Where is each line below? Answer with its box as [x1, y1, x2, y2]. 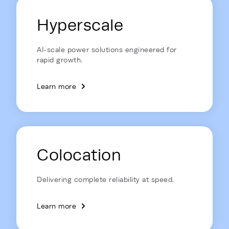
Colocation [37, 146, 121, 164]
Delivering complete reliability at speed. [37, 175, 174, 184]
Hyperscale [37, 16, 123, 34]
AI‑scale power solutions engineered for [37, 45, 177, 54]
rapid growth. [37, 56, 83, 64]
